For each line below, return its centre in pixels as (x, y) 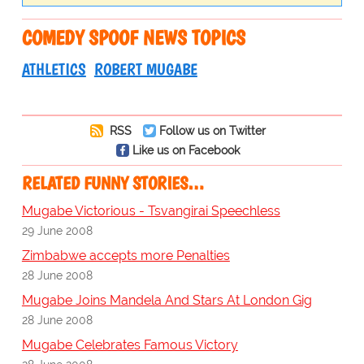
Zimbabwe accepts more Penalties (126, 256)
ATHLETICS (54, 69)
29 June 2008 (57, 231)
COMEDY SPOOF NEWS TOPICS (133, 38)
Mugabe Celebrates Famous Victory (130, 345)
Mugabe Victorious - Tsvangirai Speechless (151, 211)
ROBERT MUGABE (145, 69)
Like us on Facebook (186, 150)
